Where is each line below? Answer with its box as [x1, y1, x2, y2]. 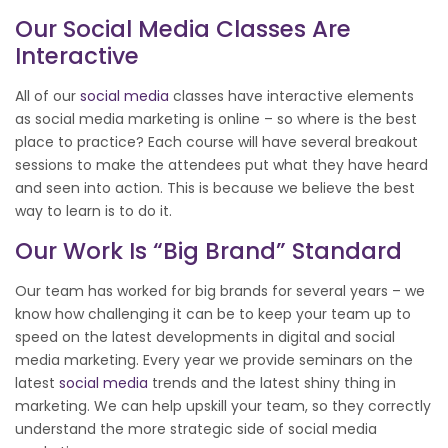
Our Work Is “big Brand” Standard [15, 234, 402, 267]
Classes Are [210, 12, 351, 45]
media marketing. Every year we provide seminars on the [15, 349, 413, 370]
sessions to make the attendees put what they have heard [15, 154, 428, 175]
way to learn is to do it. [15, 200, 172, 221]
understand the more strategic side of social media [15, 418, 377, 439]
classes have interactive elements [169, 85, 414, 106]
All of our [15, 85, 80, 106]
